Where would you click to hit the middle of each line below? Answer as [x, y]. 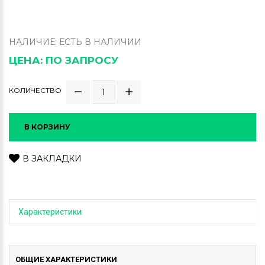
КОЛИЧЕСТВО [35, 90]
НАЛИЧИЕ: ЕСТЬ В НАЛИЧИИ [75, 42]
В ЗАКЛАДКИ [52, 159]
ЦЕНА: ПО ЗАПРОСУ [64, 60]
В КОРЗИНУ [47, 127]
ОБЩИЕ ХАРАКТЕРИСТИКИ [66, 259]
